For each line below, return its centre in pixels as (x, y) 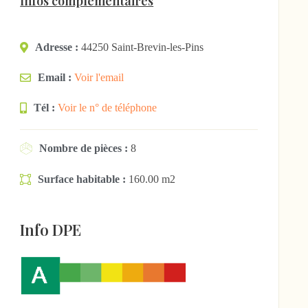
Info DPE (51, 229)
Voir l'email (99, 77)
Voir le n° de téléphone (108, 108)
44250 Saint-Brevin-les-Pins (143, 47)
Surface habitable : (82, 179)
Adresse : (57, 47)
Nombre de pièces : (84, 148)
